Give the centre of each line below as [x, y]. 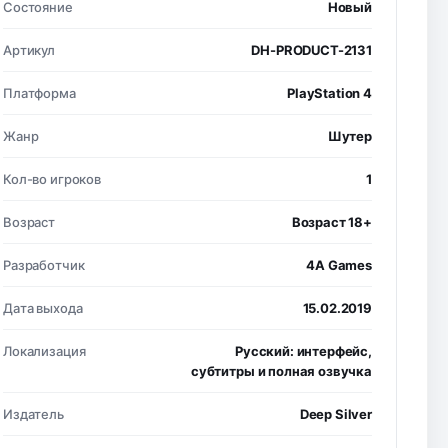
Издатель [33, 414]
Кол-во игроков [52, 179]
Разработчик [44, 265]
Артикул [29, 50]
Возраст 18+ [331, 222]
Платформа [39, 93]
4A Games [339, 265]
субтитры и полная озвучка [281, 371]
